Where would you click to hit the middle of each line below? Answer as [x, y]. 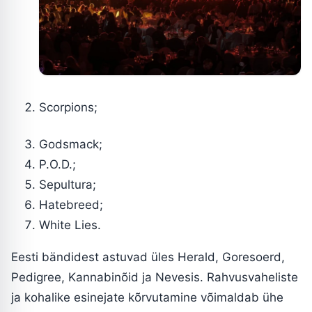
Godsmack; [71, 144]
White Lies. [70, 225]
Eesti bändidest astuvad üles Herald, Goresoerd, [148, 257]
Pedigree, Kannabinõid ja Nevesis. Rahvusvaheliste [155, 277]
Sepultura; [68, 184]
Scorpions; [68, 107]
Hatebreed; [71, 204]
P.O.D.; [57, 164]
